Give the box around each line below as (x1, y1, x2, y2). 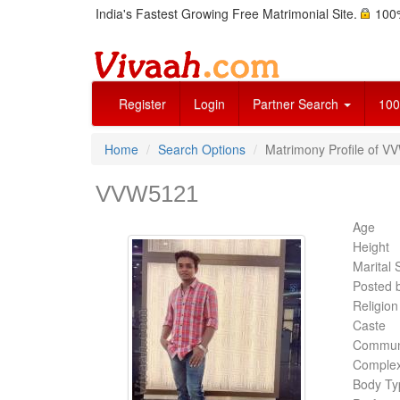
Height (352, 237, 389, 255)
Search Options (158, 140, 246, 158)
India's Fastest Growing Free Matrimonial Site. (96, 4, 361, 22)
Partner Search (253, 95, 342, 112)
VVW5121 (96, 180, 198, 207)
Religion (352, 296, 398, 314)
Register (119, 95, 166, 112)
